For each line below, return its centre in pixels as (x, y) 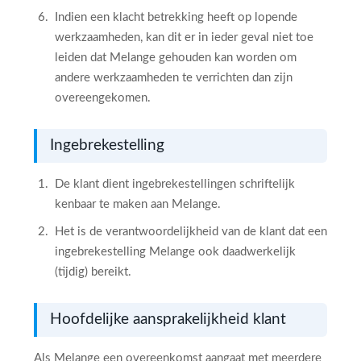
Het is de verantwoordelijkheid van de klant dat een (191, 232)
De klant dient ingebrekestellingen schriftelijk (175, 184)
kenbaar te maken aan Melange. (138, 204)
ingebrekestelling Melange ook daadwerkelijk (175, 252)
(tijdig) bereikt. (93, 272)
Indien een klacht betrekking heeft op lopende (176, 17)
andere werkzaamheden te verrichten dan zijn (174, 78)
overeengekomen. (103, 98)
